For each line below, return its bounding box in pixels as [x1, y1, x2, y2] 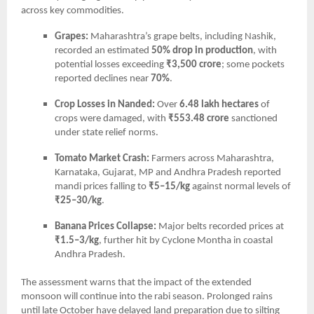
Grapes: [55, 31, 88, 42]
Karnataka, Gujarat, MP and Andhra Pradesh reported [55, 167, 281, 178]
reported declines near [55, 73, 151, 84]
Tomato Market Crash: [55, 153, 149, 164]
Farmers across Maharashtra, [149, 153, 274, 164]
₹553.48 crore [168, 113, 229, 124]
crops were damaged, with [55, 113, 168, 124]
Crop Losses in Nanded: [55, 99, 155, 110]
